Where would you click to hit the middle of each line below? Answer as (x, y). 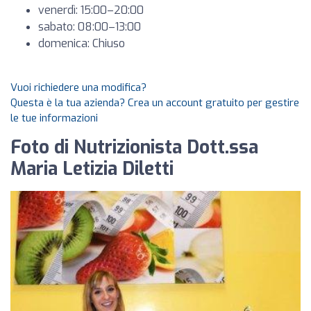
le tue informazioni (54, 118)
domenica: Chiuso (82, 43)
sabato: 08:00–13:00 (90, 27)
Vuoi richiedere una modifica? (78, 87)
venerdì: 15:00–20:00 (91, 10)
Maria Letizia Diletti (92, 169)
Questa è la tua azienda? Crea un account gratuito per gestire (155, 103)
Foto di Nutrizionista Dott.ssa (134, 148)
